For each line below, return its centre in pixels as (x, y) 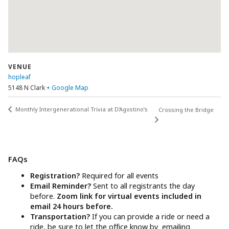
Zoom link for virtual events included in (129, 196)
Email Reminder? (62, 186)
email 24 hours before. (72, 207)
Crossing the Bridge (186, 109)
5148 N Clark (27, 87)
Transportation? (61, 217)
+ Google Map (67, 87)
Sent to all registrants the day (144, 186)
